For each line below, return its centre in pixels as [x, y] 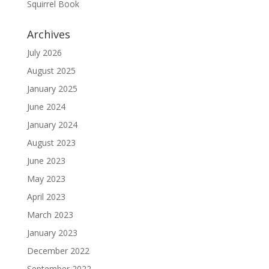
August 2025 [51, 71]
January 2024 [52, 125]
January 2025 [52, 89]
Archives [48, 35]
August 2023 [51, 143]
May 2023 [46, 179]
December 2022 [58, 251]
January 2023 [52, 233]
